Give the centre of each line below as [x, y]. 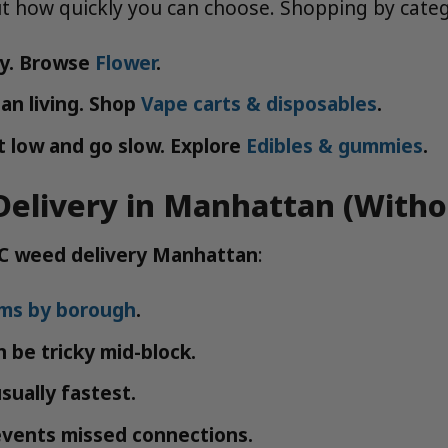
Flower [125, 62]
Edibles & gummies [334, 145]
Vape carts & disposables [258, 104]
